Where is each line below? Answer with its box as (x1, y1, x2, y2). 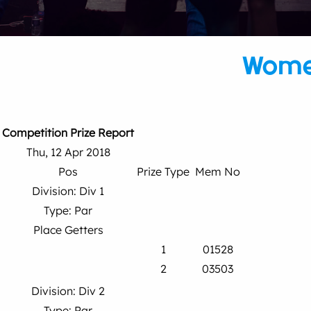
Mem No (195, 165, 240, 178)
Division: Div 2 (31, 284, 105, 298)
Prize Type (137, 165, 190, 178)
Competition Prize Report (2, 126, 134, 140)
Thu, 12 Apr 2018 (26, 145, 110, 159)
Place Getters (33, 223, 103, 237)
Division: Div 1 (32, 184, 104, 198)
